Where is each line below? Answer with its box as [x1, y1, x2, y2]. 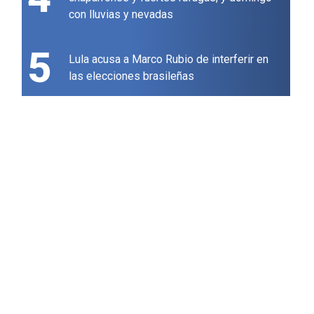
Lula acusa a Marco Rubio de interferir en [69, 53, 269, 67]
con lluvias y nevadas [69, 8, 174, 22]
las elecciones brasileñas [69, 69, 195, 83]
